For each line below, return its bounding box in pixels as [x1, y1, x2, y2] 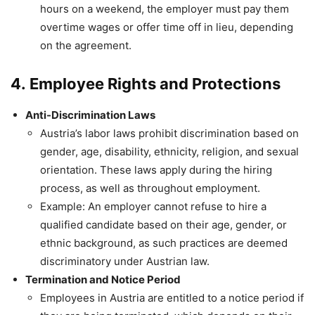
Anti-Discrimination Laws [25, 108, 155, 122]
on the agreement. [40, 38, 131, 52]
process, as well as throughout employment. [40, 181, 260, 195]
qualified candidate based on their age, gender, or [40, 217, 287, 231]
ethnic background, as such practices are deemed [40, 236, 288, 250]
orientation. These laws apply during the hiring [40, 162, 272, 176]
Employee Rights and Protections [30, 74, 281, 93]
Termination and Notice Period [25, 272, 181, 286]
